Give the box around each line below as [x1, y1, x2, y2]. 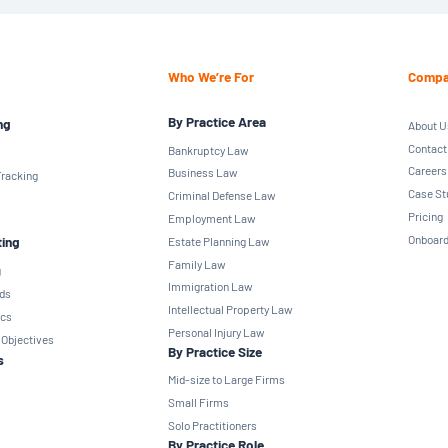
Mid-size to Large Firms [167, 372, 285, 387]
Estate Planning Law [167, 233, 270, 248]
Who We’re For [167, 68, 254, 86]
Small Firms [167, 395, 229, 410]
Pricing [407, 208, 443, 223]
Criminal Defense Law [167, 188, 276, 203]
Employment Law [167, 210, 256, 225]
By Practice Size [167, 343, 262, 361]
